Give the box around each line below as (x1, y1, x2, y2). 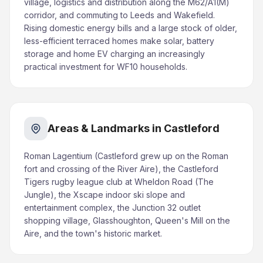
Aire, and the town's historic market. (24, 228, 162, 238)
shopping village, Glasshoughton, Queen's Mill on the (24, 215, 230, 225)
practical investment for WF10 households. (24, 62, 187, 72)
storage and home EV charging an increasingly (24, 49, 205, 59)
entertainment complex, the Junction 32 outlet (24, 203, 201, 213)
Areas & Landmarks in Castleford (48, 122, 220, 134)
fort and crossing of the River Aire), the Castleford (24, 164, 218, 174)
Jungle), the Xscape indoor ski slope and (24, 190, 185, 200)
